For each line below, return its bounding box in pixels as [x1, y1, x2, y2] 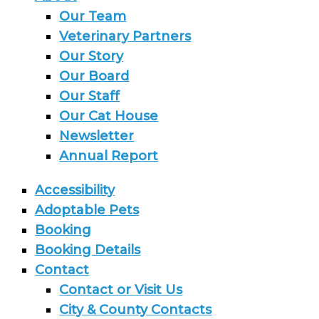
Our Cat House [59, 108, 159, 124]
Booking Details [35, 241, 141, 258]
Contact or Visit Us [59, 281, 183, 298]
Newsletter [59, 127, 135, 144]
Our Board [59, 68, 130, 84]
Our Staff [59, 88, 120, 104]
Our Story [59, 48, 124, 64]
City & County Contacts [59, 301, 212, 318]
